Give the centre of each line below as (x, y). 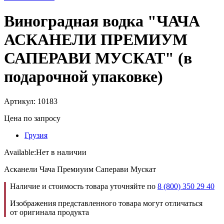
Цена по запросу (32, 118)
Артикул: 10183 (31, 101)
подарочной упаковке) (83, 77)
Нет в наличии (61, 152)
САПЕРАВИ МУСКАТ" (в (98, 58)
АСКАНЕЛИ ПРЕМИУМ (96, 40)
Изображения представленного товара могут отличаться (106, 203)
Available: (20, 152)
